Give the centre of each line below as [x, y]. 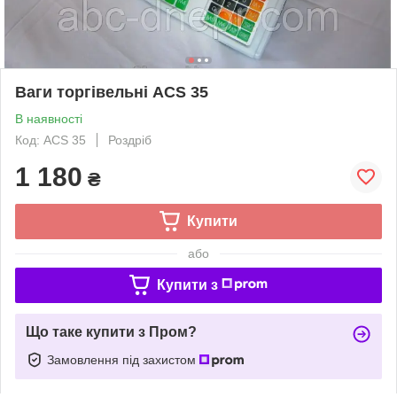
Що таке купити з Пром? [111, 331]
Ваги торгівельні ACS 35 [112, 92]
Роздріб [130, 140]
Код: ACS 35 [51, 140]
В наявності [49, 118]
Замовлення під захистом [123, 359]
